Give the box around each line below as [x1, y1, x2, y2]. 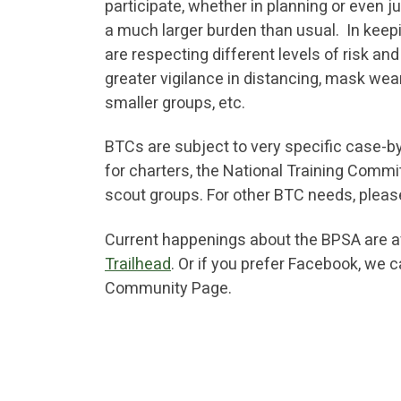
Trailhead [105, 253, 171, 273]
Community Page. [105, 277, 232, 297]
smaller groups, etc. [105, 92, 249, 112]
